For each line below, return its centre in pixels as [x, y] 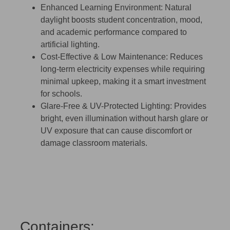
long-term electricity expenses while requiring [123, 69]
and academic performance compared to [114, 32]
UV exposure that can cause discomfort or [116, 131]
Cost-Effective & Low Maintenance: [104, 57]
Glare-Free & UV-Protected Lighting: [106, 106]
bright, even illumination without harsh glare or [124, 119]
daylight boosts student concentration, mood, [121, 20]
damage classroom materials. [94, 143]
